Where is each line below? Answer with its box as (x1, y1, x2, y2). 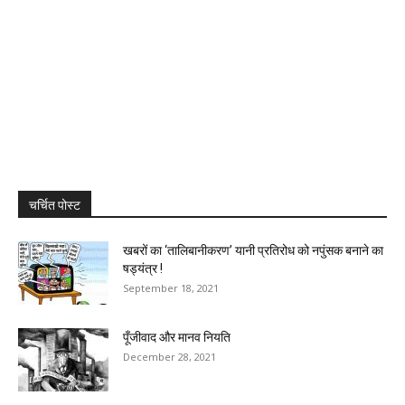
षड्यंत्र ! (123, 261, 163, 277)
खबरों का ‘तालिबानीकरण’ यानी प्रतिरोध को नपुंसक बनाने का (123, 243, 383, 259)
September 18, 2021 (123, 281, 219, 296)
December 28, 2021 (123, 350, 216, 364)
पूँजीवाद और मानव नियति (123, 330, 231, 345)
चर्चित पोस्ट (29, 198, 80, 213)
